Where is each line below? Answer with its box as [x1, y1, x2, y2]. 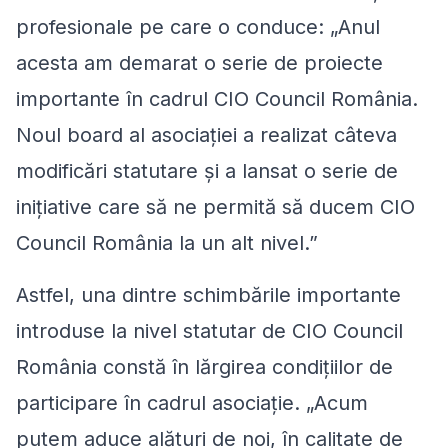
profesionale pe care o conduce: [16, 14, 330, 39]
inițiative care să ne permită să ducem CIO [16, 194, 415, 219]
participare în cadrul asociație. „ [16, 390, 314, 415]
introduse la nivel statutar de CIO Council [16, 318, 403, 343]
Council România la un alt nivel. [16, 230, 309, 255]
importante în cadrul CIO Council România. [16, 86, 418, 111]
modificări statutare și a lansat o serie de [16, 158, 398, 183]
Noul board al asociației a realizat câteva [16, 122, 397, 147]
